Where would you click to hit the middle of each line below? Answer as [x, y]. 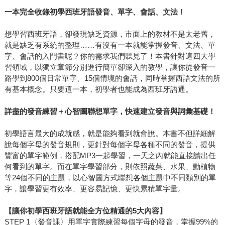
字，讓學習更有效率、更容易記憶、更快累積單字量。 [95, 189]
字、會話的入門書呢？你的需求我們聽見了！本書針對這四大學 [110, 56]
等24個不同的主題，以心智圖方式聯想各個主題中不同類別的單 [110, 178]
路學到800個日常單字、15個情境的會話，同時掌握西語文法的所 [112, 78]
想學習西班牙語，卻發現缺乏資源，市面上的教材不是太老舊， [110, 34]
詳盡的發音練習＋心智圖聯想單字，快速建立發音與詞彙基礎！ [110, 111]
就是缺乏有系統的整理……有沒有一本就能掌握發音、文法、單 [110, 45]
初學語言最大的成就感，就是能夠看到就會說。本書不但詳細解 [110, 134]
